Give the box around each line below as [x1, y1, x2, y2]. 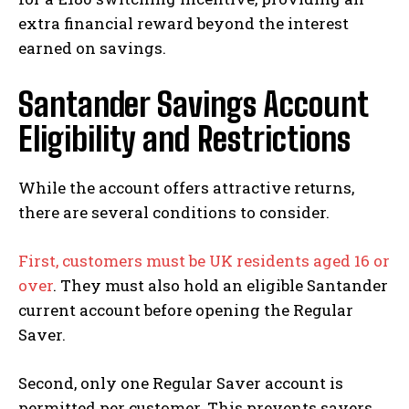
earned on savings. [18, 37, 166, 58]
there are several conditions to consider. [18, 201, 330, 223]
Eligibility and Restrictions [18, 119, 351, 159]
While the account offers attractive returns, [18, 176, 354, 198]
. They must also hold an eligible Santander [53, 274, 388, 296]
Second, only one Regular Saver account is [18, 372, 343, 393]
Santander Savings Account [18, 84, 368, 124]
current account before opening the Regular [18, 299, 353, 320]
